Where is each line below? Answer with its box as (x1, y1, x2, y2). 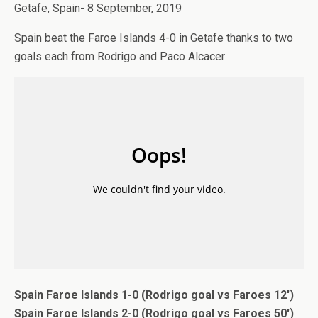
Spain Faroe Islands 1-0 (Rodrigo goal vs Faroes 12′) (14, 288, 294, 302)
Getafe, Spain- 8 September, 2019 (14, 1, 182, 15)
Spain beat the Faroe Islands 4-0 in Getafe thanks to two (14, 31, 293, 45)
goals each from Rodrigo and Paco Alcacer (14, 50, 225, 63)
